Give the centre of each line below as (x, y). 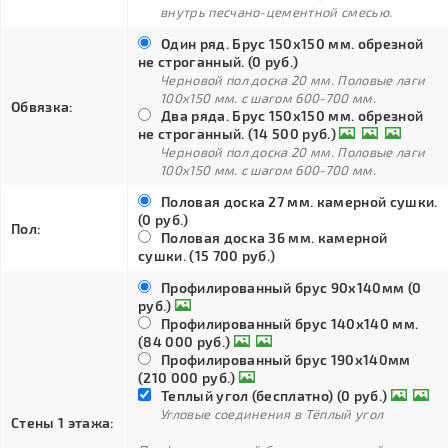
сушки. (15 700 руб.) (207, 255)
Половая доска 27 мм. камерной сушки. (299, 201)
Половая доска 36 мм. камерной (274, 237)
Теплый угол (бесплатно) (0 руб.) (274, 395)
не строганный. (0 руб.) (218, 61)
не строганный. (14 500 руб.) (237, 133)
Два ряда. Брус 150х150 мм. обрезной (292, 115)
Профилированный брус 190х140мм (286, 359)
